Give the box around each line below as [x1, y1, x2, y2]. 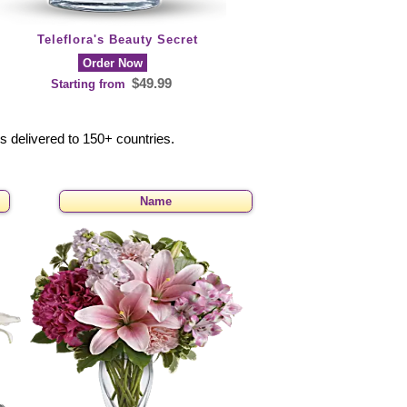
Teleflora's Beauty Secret [36, 32, 198, 46]
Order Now [83, 55, 144, 70]
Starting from [51, 76, 130, 91]
